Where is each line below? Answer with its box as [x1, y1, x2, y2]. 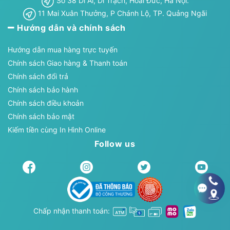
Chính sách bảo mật [8, 111, 74, 121]
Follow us [94, 138, 136, 149]
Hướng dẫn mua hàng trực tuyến [8, 45, 118, 54]
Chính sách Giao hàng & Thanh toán [8, 58, 127, 67]
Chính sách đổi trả [8, 71, 68, 81]
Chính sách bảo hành [8, 85, 78, 94]
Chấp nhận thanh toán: [33, 206, 112, 215]
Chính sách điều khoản [8, 98, 84, 107]
